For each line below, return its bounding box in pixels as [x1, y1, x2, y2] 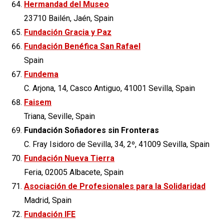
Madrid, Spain [24, 195, 71, 205]
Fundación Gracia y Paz [24, 27, 111, 37]
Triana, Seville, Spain [24, 111, 95, 121]
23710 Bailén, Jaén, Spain [24, 13, 113, 23]
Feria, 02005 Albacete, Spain [24, 167, 123, 177]
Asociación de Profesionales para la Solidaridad [24, 181, 205, 191]
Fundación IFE [24, 209, 75, 219]
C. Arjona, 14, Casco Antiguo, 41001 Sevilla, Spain [24, 83, 195, 93]
